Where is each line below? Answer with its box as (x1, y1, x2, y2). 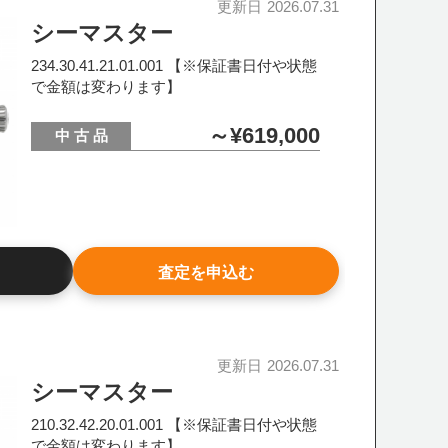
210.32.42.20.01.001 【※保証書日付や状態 (31, 416, 318, 433)
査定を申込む (157, 264, 254, 281)
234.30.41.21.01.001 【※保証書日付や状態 (31, 57, 318, 74)
